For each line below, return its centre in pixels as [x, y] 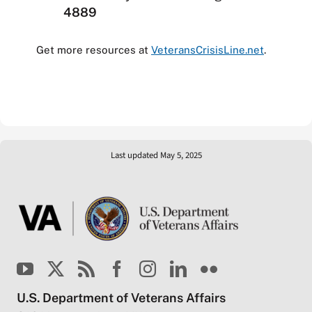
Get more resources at [93, 50]
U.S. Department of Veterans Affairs [121, 297]
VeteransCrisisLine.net [207, 50]
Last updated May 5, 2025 [156, 155]
